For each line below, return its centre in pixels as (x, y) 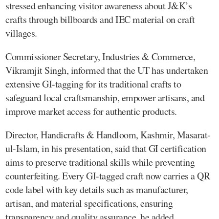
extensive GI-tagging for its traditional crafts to (93, 84)
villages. (21, 33)
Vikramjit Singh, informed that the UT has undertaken (107, 70)
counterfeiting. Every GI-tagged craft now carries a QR (108, 176)
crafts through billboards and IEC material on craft (100, 19)
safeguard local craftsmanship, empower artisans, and (105, 98)
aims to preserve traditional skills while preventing (100, 162)
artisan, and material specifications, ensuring (89, 203)
